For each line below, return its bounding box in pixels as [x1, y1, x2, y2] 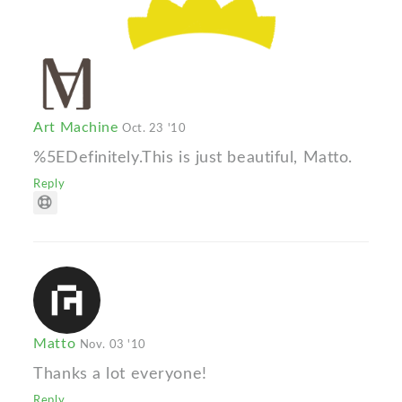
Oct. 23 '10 [122, 122, 187, 135]
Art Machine [33, 120, 123, 135]
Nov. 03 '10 [79, 338, 146, 352]
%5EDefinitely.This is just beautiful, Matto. [33, 149, 353, 167]
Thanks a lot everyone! [33, 365, 207, 383]
